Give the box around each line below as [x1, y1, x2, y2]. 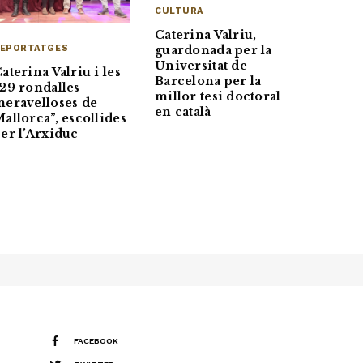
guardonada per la [155, 43, 272, 58]
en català [155, 105, 211, 120]
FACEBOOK [74, 336, 118, 346]
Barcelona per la [155, 74, 262, 89]
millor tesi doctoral [155, 89, 281, 105]
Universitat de [155, 58, 247, 74]
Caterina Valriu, [155, 28, 257, 43]
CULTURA [155, 6, 203, 17]
